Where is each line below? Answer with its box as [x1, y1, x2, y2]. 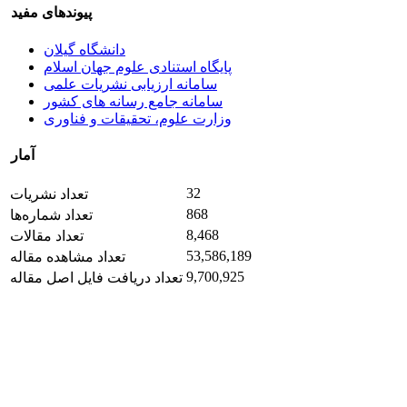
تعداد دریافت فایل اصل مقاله [10, 270, 183, 286]
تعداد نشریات [10, 186, 88, 203]
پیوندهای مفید [11, 5, 92, 21]
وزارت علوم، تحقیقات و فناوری [44, 110, 232, 126]
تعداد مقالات [10, 228, 84, 244]
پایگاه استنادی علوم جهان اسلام [44, 58, 232, 74]
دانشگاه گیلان [44, 41, 125, 57]
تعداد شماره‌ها [10, 207, 93, 223]
